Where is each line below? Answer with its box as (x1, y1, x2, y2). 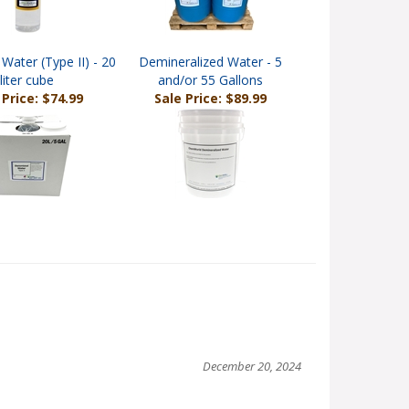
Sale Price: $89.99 (154, 93, 267, 110)
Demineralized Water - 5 (139, 57, 282, 74)
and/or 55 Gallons (158, 75, 263, 92)
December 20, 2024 (202, 362, 301, 378)
